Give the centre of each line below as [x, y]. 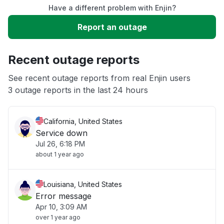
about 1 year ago [60, 154]
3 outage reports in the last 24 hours [78, 90]
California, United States [83, 121]
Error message [63, 196]
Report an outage [112, 27]
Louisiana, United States [83, 184]
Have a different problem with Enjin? [112, 8]
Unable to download [57, 47]
